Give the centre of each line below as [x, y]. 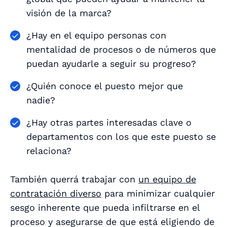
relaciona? [49, 151]
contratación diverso [56, 194]
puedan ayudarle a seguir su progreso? [111, 64]
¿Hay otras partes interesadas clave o [109, 123]
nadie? [42, 100]
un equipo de [167, 179]
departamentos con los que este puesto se [121, 137]
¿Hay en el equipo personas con [96, 35]
